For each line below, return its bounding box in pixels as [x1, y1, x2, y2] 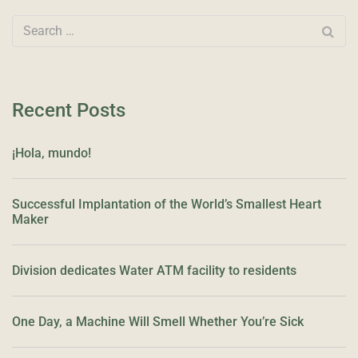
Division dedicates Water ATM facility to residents [12, 262, 296, 278]
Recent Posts [12, 98, 125, 121]
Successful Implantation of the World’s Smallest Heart [12, 196, 321, 212]
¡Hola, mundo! [12, 145, 91, 161]
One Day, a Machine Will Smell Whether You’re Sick [12, 313, 304, 329]
